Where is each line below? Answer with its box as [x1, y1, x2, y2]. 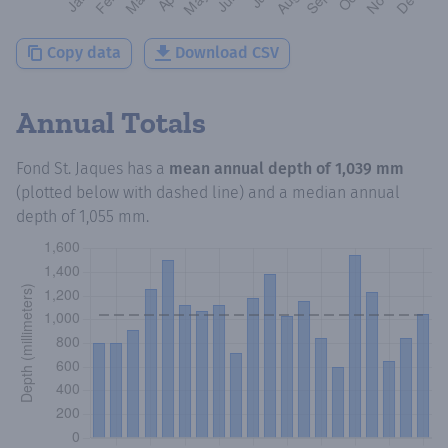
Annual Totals [16, 104, 206, 141]
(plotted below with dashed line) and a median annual [16, 182, 400, 202]
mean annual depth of [169, 158, 335, 178]
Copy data [47, 43, 121, 63]
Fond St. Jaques [16, 158, 123, 178]
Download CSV [175, 43, 279, 63]
